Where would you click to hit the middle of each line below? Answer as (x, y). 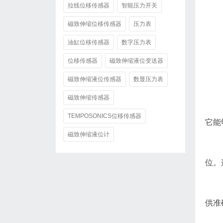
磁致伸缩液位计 (89, 134)
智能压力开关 (139, 5)
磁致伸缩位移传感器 (95, 24)
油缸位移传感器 (89, 42)
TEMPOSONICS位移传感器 (105, 116)
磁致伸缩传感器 (89, 98)
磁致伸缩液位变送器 (136, 61)
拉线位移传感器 (89, 5)
